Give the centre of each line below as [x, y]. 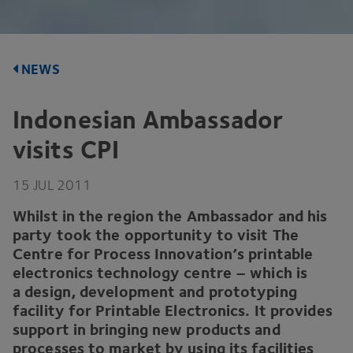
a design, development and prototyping [155, 291]
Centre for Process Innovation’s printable [163, 253]
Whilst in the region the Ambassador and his [170, 216]
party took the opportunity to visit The [156, 234]
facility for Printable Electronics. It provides [173, 310]
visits [46, 149]
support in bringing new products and [147, 329]
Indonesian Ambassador [148, 119]
